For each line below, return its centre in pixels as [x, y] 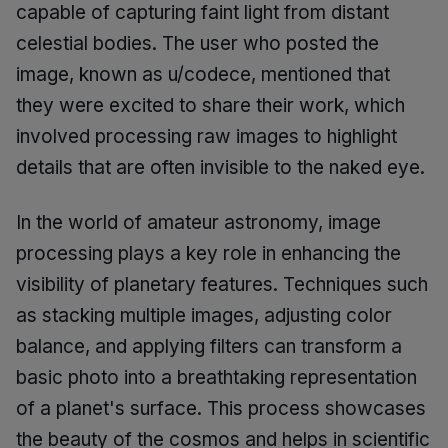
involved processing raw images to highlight [206, 136]
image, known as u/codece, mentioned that [203, 74]
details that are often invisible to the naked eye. [220, 167]
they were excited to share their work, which [210, 105]
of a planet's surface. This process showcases [221, 408]
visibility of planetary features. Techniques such [222, 284]
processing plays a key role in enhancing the [208, 253]
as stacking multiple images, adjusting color [204, 315]
